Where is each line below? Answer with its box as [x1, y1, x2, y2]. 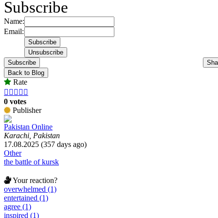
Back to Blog [8, 69, 44, 76]
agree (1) [4, 202, 31, 211]
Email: [4, 27, 24, 36]
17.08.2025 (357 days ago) [4, 140, 87, 148]
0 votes [4, 97, 26, 106]
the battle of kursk [4, 157, 59, 166]
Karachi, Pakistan [4, 131, 60, 140]
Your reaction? [11, 176, 57, 184]
